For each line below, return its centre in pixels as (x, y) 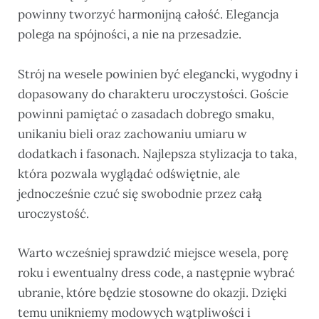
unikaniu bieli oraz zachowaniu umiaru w (132, 134)
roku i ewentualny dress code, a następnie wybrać (156, 272)
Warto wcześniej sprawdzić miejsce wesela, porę (153, 252)
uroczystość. (53, 213)
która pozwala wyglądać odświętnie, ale (129, 173)
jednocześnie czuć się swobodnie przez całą (140, 193)
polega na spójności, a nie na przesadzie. (130, 35)
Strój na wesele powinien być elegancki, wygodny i (158, 74)
